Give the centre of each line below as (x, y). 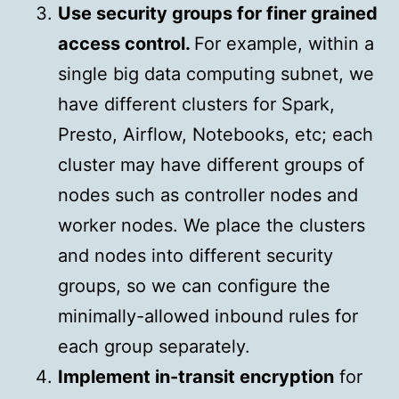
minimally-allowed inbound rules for (208, 317)
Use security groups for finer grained (218, 14)
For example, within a (284, 44)
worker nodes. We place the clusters (212, 226)
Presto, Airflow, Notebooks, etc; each (216, 135)
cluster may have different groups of (211, 165)
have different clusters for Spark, (196, 105)
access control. (126, 44)
